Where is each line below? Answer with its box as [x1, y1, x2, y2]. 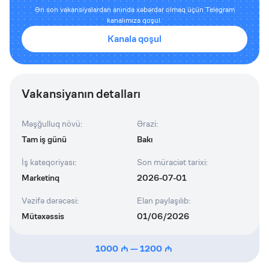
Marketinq [22, 172, 59, 183]
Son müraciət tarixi [137, 157, 206, 168]
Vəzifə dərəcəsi [22, 195, 77, 206]
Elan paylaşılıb [137, 195, 189, 206]
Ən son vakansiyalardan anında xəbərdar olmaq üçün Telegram [34, 5, 235, 14]
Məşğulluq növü [22, 118, 80, 129]
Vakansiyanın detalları [22, 86, 141, 101]
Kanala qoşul [107, 32, 162, 45]
